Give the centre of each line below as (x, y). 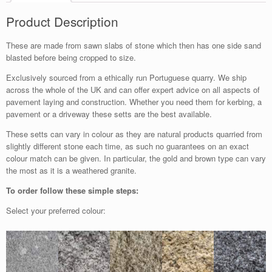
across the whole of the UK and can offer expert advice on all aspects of (133, 90)
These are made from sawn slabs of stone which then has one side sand (134, 46)
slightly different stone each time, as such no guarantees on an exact (127, 146)
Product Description (62, 21)
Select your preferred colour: (56, 211)
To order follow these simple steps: (72, 191)
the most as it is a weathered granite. (71, 171)
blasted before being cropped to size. (71, 58)
